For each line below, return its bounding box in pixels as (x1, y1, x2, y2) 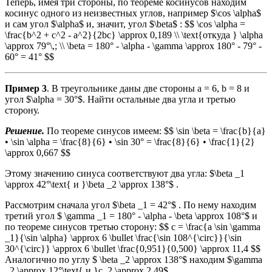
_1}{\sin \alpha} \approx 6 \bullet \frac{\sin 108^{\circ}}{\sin (5, 232, 242, 243)
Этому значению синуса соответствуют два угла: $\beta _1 (5, 168, 245, 178)
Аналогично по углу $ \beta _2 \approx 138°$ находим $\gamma (5, 254, 262, 265)
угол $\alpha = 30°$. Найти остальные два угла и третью (5, 93, 236, 104)
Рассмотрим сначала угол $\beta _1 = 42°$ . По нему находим (5, 199, 256, 210)
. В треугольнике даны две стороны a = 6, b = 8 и (47, 83, 250, 93)
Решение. (5, 125, 44, 136)
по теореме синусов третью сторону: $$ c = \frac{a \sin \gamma (5, 221, 260, 232)
